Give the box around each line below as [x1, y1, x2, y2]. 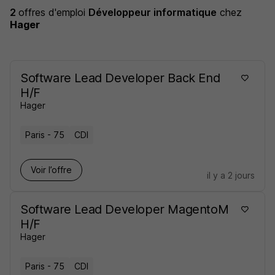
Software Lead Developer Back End [20, 71, 220, 85]
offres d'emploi [18, 6, 88, 18]
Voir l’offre [31, 165, 72, 175]
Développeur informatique [88, 6, 217, 18]
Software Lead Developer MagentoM [20, 202, 229, 217]
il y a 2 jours [207, 170, 255, 180]
